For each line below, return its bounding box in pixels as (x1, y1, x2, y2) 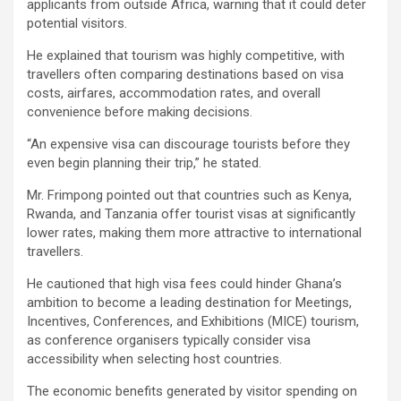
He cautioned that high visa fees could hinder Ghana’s (27, 275, 342, 292)
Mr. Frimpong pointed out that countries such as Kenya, (27, 186, 352, 203)
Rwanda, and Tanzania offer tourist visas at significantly (27, 205, 355, 222)
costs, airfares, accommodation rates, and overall (27, 84, 320, 101)
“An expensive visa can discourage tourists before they (27, 135, 350, 152)
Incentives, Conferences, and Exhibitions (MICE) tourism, (27, 312, 359, 329)
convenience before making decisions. (27, 103, 256, 120)
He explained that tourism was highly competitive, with (27, 47, 345, 64)
